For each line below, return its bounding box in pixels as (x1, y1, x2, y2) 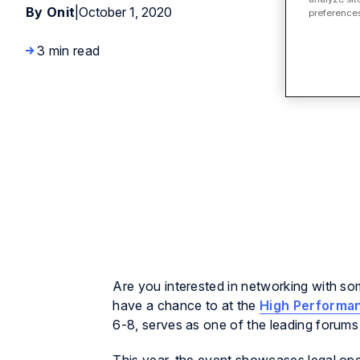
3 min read (37, 43, 100, 59)
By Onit (26, 4, 76, 20)
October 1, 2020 (79, 4, 173, 20)
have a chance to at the (112, 297, 260, 314)
